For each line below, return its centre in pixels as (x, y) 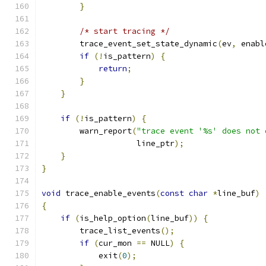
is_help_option (113, 218)
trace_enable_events (108, 193)
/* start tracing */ (125, 31)
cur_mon (118, 243)
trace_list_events (101, 231)
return (113, 69)
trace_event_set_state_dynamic (129, 44)
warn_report (87, 131)
